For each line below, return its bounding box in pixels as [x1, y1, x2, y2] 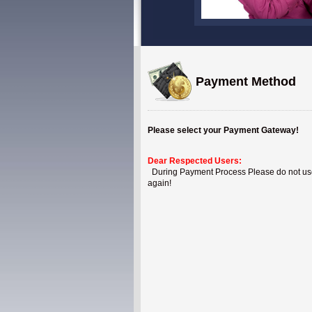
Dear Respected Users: [148, 156, 242, 166]
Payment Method [192, 74, 296, 88]
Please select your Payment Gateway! [148, 125, 299, 135]
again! [148, 178, 171, 188]
